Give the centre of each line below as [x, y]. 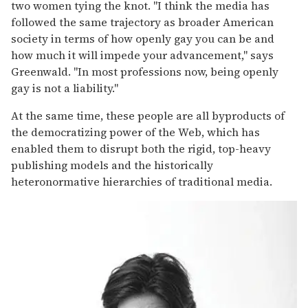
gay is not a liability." [65, 88]
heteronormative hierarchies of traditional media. [142, 182]
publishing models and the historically [112, 165]
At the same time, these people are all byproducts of [148, 116]
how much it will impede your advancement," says [142, 55]
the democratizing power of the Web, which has [135, 132]
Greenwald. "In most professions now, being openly [145, 72]
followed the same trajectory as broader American [142, 22]
